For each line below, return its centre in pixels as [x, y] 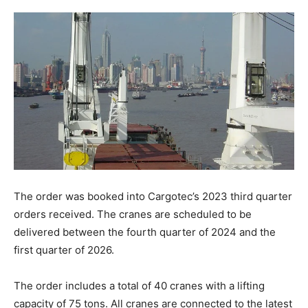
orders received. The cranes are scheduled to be [133, 214]
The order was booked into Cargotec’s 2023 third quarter [153, 197]
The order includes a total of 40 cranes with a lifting [139, 286]
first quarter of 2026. [64, 250]
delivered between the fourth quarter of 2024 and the [145, 232]
